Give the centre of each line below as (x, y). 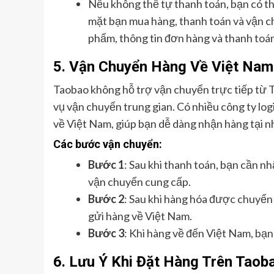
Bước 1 (106, 164)
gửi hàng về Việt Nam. (140, 216)
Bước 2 (106, 198)
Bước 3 (106, 233)
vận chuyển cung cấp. (139, 181)
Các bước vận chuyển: (108, 144)
